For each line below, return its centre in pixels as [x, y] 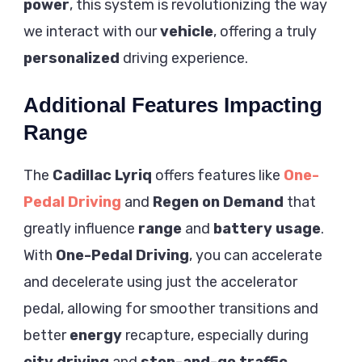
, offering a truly [265, 31]
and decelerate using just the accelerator [160, 282]
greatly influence [81, 228]
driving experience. [184, 58]
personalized [72, 58]
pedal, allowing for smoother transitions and [171, 308]
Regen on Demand [218, 202]
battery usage [267, 228]
